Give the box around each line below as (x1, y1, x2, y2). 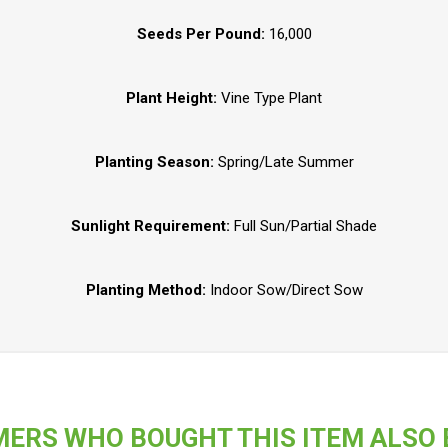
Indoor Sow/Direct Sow (209, 280, 363, 299)
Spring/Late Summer (213, 152, 354, 171)
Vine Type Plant (217, 88, 322, 107)
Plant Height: (126, 88, 217, 107)
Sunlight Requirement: (71, 216, 234, 235)
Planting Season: (94, 152, 214, 171)
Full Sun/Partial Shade (234, 216, 377, 235)
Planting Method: (85, 280, 210, 299)
